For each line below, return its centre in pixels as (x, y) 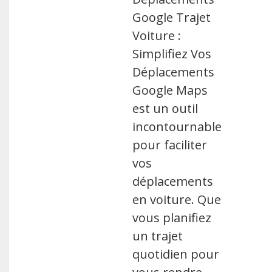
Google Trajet (172, 17)
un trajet (158, 236)
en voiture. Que (177, 199)
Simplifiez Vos (172, 54)
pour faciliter (170, 145)
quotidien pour (176, 254)
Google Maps (170, 90)
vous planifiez (172, 218)
